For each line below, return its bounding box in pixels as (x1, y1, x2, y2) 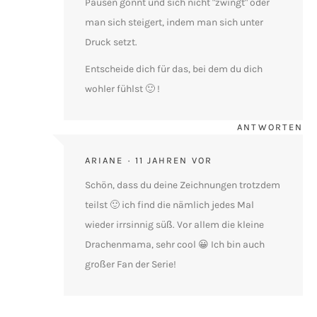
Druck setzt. (85, 35, 137, 48)
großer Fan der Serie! (85, 258, 176, 270)
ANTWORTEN (237, 121, 303, 132)
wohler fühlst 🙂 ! (85, 82, 160, 95)
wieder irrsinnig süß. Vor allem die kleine (85, 218, 264, 231)
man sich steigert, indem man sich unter (85, 16, 263, 28)
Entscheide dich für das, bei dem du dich (85, 62, 263, 75)
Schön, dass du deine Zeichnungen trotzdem (85, 178, 280, 191)
